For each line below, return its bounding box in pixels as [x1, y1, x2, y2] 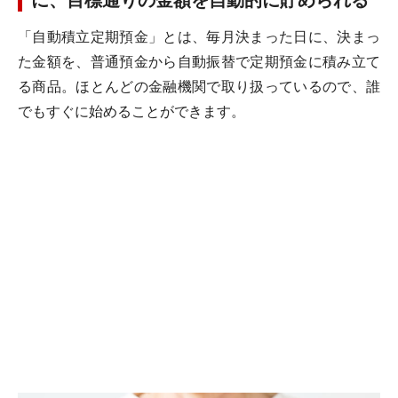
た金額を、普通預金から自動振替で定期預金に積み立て [18, 53, 380, 70]
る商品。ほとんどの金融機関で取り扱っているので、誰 [18, 78, 380, 95]
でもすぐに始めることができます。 [18, 103, 245, 120]
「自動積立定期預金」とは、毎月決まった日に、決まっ [18, 28, 380, 45]
